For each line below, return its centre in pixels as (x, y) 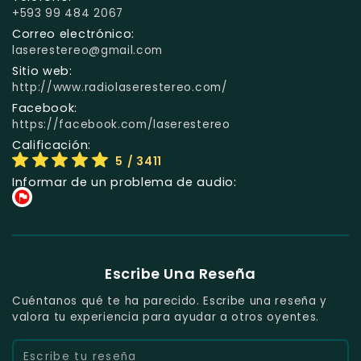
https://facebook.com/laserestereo (121, 124)
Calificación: (52, 145)
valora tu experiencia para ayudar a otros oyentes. (166, 317)
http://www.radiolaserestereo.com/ (120, 87)
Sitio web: (42, 71)
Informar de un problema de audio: (124, 182)
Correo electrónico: (74, 33)
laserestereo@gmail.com (88, 50)
